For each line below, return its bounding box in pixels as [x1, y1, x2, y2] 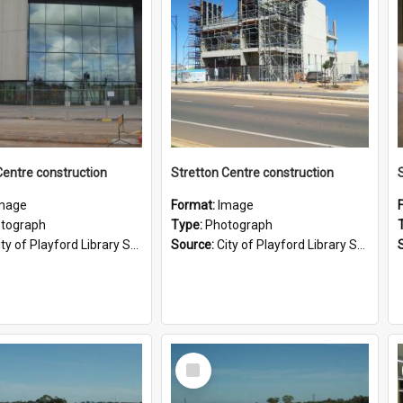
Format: [171, 198, 218, 212]
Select [179, 352, 218, 368]
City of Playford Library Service [217, 237, 357, 252]
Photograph [205, 218, 273, 232]
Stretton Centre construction [171, 166, 334, 180]
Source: [171, 237, 217, 252]
